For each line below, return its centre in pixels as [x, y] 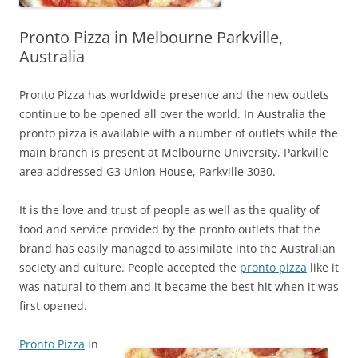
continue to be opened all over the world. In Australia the [173, 113]
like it [323, 267]
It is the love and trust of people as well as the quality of [169, 209]
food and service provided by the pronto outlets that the [170, 229]
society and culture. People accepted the [129, 267]
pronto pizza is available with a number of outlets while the [179, 133]
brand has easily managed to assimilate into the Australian [177, 248]
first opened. [53, 305]
